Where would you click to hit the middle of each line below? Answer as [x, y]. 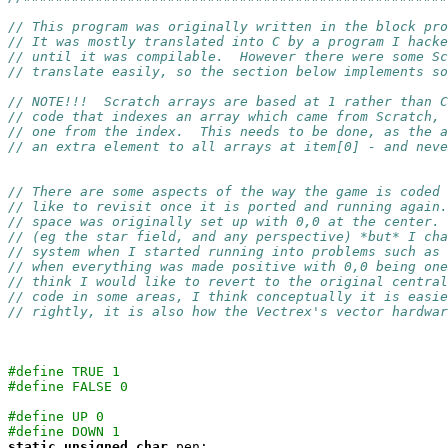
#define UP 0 [56, 416]
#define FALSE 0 [68, 386]
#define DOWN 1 [64, 431]
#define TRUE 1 [64, 371]
